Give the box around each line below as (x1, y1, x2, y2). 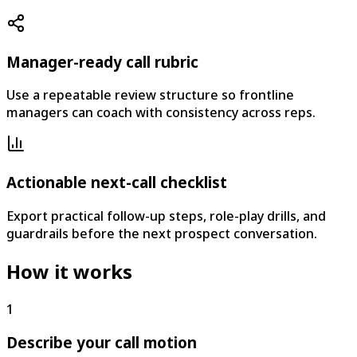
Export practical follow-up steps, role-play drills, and (6, 206, 326, 225)
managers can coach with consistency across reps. (6, 104, 316, 122)
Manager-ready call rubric (6, 51, 198, 72)
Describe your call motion (6, 332, 197, 353)
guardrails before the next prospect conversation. (6, 224, 317, 242)
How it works (6, 257, 132, 284)
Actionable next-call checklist (6, 172, 227, 193)
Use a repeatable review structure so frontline (6, 86, 294, 104)
